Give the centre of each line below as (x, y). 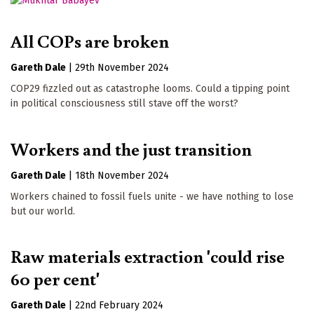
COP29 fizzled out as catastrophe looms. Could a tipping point (150, 88)
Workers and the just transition (131, 148)
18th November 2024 (122, 175)
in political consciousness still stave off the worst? (124, 103)
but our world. (43, 211)
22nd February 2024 (119, 306)
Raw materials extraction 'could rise (148, 256)
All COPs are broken (90, 40)
